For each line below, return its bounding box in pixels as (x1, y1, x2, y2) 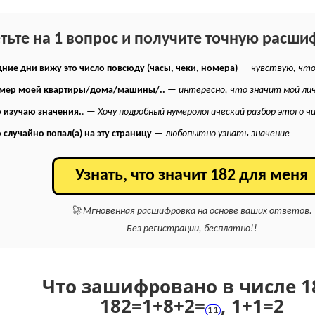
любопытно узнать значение (165, 129, 290, 139)
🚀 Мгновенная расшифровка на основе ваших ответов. (71, 206, 313, 217)
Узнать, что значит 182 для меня (75, 167, 309, 184)
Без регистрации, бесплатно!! (126, 224, 257, 234)
